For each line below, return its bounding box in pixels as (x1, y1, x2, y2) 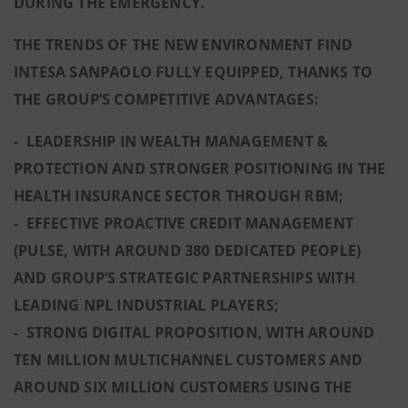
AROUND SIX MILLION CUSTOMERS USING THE (14, 377, 352, 397)
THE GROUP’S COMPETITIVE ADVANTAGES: (14, 89, 320, 109)
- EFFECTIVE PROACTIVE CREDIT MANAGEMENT (14, 213, 354, 233)
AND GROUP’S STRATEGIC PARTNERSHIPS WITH (14, 268, 355, 288)
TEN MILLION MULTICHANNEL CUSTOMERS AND (14, 350, 363, 370)
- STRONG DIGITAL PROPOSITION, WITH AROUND (14, 322, 375, 342)
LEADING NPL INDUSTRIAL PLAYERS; (14, 295, 280, 315)
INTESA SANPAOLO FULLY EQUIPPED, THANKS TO (14, 62, 373, 82)
